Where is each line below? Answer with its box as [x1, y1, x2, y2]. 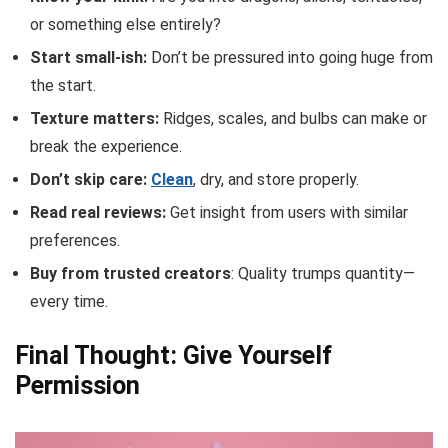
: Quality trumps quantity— [231, 263, 415, 283]
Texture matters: [30, 108, 159, 128]
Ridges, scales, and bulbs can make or [159, 108, 427, 128]
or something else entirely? [30, 14, 221, 34]
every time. [30, 291, 108, 311]
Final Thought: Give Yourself [15, 340, 332, 370]
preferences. [30, 230, 120, 250]
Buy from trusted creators [30, 263, 231, 283]
